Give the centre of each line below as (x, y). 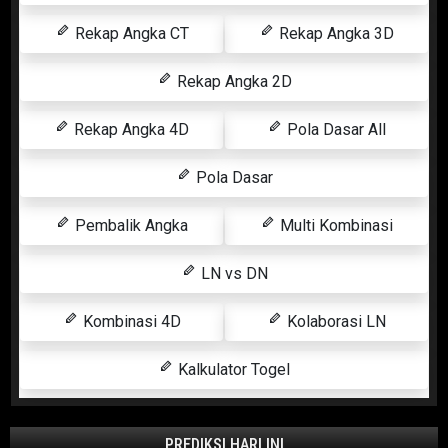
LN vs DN (232, 274)
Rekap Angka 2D (232, 82)
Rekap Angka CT (129, 34)
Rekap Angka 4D (129, 130)
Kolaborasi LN (334, 322)
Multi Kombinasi (334, 226)
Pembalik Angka (129, 226)
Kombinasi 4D (129, 322)
